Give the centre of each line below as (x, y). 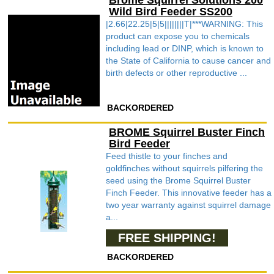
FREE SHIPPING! (167, 238)
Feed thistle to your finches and (167, 156)
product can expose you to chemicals (178, 36)
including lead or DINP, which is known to (185, 48)
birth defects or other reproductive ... (176, 73)
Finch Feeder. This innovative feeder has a (189, 193)
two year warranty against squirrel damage (188, 205)
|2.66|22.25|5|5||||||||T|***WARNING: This (184, 24)
